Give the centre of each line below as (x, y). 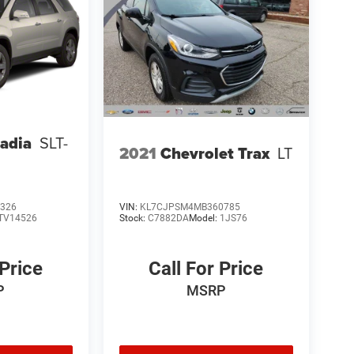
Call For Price (206, 269)
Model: (204, 218)
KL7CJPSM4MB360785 (190, 207)
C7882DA (168, 218)
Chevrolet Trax (215, 154)
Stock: (133, 218)
